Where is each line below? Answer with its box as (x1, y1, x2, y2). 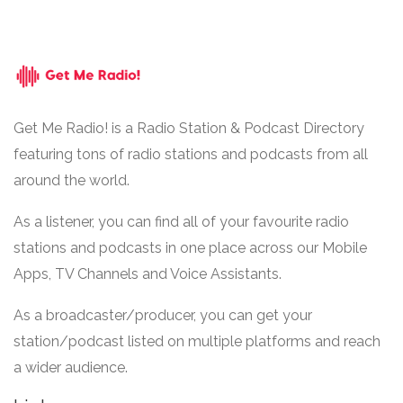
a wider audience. (13, 358, 128, 376)
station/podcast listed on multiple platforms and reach (13, 332, 381, 350)
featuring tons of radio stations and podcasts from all (13, 145, 368, 163)
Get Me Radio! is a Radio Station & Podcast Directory (13, 119, 364, 137)
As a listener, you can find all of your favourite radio (13, 212, 349, 230)
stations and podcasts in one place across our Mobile (13, 238, 367, 256)
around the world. (13, 171, 130, 189)
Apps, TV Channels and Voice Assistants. (13, 264, 282, 282)
